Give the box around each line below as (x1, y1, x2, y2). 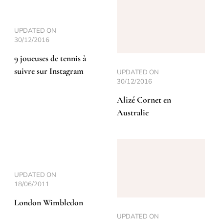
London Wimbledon (14, 197, 83, 208)
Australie (117, 107, 149, 118)
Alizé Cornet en (117, 94, 171, 105)
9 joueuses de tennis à (14, 53, 86, 64)
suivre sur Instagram (14, 66, 84, 76)
